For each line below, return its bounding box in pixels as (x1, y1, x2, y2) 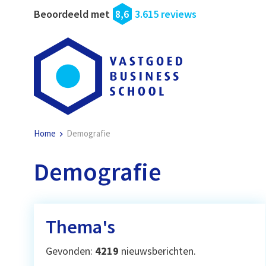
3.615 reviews (135, 7, 197, 21)
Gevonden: (46, 243, 96, 258)
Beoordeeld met (34, 7, 110, 21)
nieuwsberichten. (119, 243, 197, 258)
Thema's (46, 214, 116, 239)
